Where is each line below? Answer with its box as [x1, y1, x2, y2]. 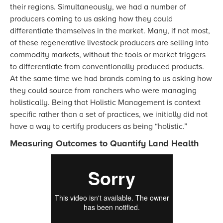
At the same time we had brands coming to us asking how [10, 73, 212, 84]
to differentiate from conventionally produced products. [10, 61, 204, 72]
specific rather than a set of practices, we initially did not [10, 109, 208, 119]
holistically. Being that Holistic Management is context [10, 97, 201, 108]
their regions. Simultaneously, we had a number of [10, 1, 186, 12]
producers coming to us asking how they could [10, 13, 173, 24]
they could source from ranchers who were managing [10, 85, 197, 96]
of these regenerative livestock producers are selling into [10, 37, 209, 48]
